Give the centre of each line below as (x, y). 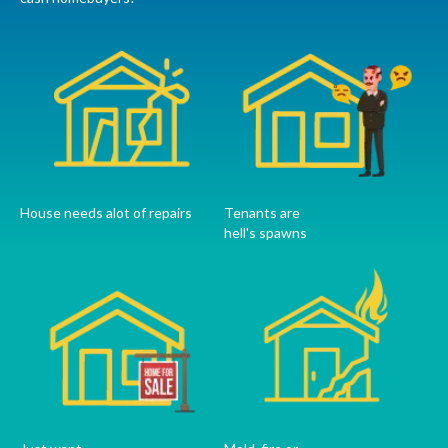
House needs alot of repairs (106, 213)
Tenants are (262, 213)
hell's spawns (265, 233)
